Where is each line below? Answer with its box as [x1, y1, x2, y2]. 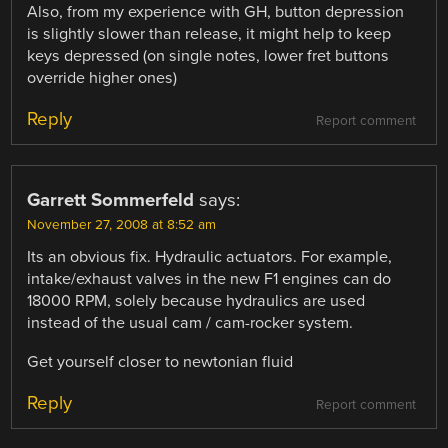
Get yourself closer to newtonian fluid [27, 351, 294, 372]
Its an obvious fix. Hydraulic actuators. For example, [27, 247, 393, 268]
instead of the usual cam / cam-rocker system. [27, 313, 354, 334]
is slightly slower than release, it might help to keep [27, 24, 392, 45]
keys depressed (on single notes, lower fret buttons [27, 46, 390, 67]
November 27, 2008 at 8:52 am [27, 217, 217, 234]
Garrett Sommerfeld [27, 189, 195, 212]
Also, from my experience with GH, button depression [27, 2, 405, 23]
